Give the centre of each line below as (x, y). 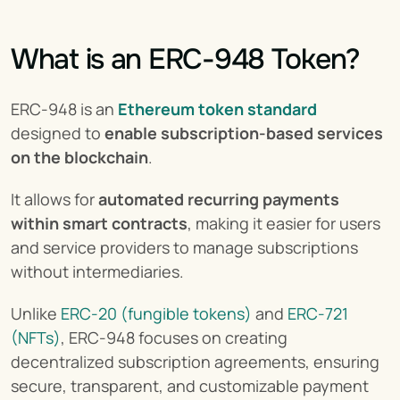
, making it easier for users (284, 223)
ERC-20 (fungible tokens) (156, 313)
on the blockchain (79, 157)
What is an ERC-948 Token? (185, 59)
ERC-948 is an (64, 109)
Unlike (36, 313)
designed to (58, 133)
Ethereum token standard (217, 109)
